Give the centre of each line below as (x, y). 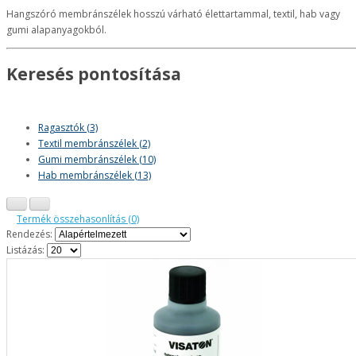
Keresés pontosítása (94, 74)
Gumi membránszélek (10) (97, 159)
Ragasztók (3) (68, 127)
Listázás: (25, 250)
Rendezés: (29, 234)
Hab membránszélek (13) (95, 175)
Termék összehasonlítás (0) (78, 219)
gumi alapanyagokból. (56, 29)
